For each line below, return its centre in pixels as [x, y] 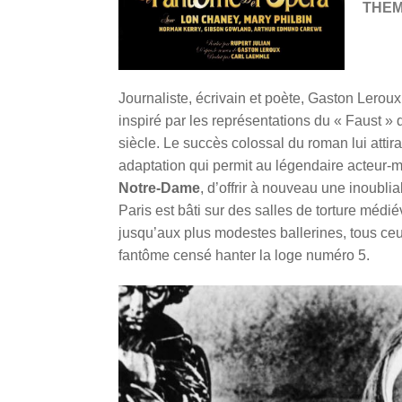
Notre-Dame [159, 188]
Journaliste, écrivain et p [196, 99]
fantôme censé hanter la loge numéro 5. [244, 256]
